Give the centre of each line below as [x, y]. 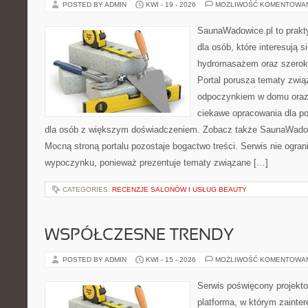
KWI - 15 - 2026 [171, 260]
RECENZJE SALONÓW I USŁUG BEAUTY [179, 189]
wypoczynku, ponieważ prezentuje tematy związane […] [156, 163]
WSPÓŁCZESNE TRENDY [139, 236]
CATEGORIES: [87, 189]
